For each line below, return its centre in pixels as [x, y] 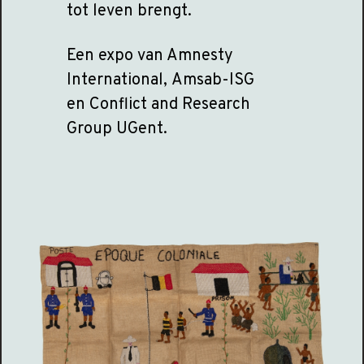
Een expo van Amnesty [149, 56]
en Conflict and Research [158, 105]
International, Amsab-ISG [160, 80]
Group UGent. [117, 129]
